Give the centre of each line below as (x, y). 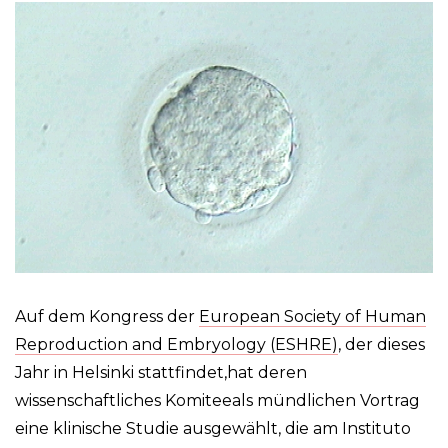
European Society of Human (312, 317)
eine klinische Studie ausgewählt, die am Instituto (213, 429)
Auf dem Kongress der (107, 317)
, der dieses (381, 345)
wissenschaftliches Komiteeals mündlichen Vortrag (217, 401)
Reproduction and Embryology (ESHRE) (176, 345)
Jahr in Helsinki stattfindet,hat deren (161, 373)
